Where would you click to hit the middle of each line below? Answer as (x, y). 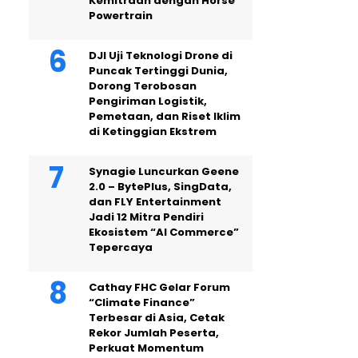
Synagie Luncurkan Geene (164, 171)
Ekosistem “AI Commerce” (164, 232)
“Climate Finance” (142, 302)
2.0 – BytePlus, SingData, (160, 187)
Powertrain (121, 16)
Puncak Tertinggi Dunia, (158, 71)
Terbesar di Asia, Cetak (157, 318)
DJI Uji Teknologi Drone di (161, 56)
